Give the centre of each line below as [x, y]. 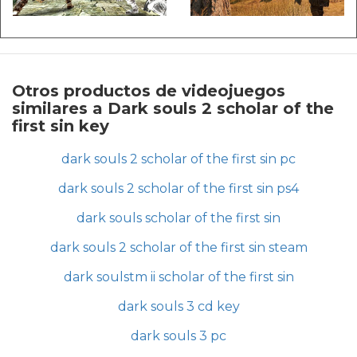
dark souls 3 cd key [178, 306]
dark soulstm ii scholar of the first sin [178, 277]
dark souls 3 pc [178, 335]
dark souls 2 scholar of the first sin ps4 [178, 188]
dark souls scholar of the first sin [178, 218]
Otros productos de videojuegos [149, 90]
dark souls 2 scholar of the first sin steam [178, 247]
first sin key [61, 126]
